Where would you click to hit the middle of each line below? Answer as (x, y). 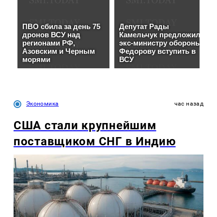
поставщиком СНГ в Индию (95, 141)
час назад (189, 103)
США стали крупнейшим (85, 125)
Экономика (43, 103)
